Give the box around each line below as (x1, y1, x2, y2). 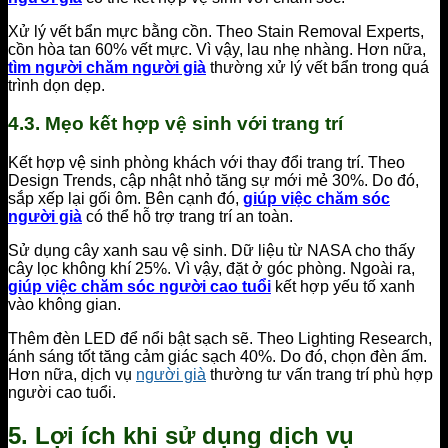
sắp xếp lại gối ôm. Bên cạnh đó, (8, 189, 243, 207)
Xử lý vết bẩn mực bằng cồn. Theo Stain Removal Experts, (8, 22, 424, 40)
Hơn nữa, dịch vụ (8, 365, 136, 383)
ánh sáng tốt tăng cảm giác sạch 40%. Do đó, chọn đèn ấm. (8, 347, 427, 365)
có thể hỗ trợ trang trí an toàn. (82, 207, 293, 225)
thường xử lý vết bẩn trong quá (210, 58, 429, 76)
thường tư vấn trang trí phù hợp (206, 365, 433, 383)
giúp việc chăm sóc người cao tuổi (8, 277, 271, 295)
